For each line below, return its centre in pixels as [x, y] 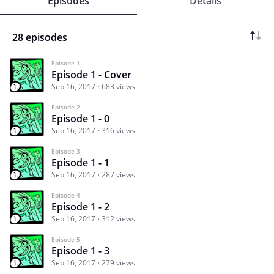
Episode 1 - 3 [80, 251]
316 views [118, 131]
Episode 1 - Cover [91, 75]
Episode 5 [66, 239]
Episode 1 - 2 [80, 207]
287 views [118, 175]
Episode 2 [66, 107]
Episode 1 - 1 [80, 163]
